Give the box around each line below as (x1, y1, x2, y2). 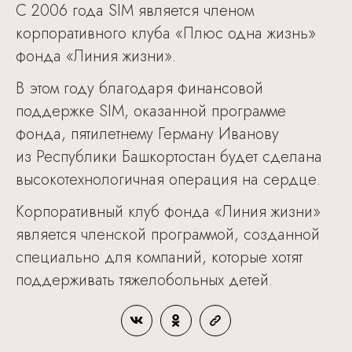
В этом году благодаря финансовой (16, 77, 263, 100)
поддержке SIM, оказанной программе (16, 100, 286, 123)
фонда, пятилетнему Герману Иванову (16, 123, 279, 145)
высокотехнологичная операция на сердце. (16, 168, 321, 191)
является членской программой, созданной (16, 223, 320, 246)
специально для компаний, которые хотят (16, 246, 302, 269)
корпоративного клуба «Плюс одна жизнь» (16, 22, 316, 45)
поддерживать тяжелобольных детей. (16, 269, 273, 291)
